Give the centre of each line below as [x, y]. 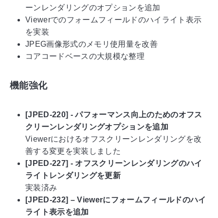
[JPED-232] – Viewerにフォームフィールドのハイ [116, 200]
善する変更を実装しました [73, 151]
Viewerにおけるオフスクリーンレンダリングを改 [114, 139]
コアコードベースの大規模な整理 [85, 56]
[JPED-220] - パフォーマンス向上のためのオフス [114, 114]
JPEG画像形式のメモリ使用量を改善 [91, 44]
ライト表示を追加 [57, 212]
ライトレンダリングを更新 [73, 175]
